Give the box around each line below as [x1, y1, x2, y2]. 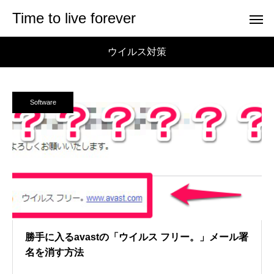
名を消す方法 [25, 247, 84, 257]
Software [29, 98, 56, 106]
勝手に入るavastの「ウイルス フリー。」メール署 [25, 232, 248, 242]
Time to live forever [12, 10, 136, 26]
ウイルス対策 [108, 46, 166, 57]
